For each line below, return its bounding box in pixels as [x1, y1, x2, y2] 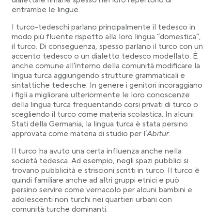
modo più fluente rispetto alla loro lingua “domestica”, [12, 32, 201, 42]
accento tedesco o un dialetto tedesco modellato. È [12, 51, 198, 61]
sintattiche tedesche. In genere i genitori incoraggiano [12, 80, 202, 90]
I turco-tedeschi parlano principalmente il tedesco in [12, 22, 195, 32]
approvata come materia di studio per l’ [12, 129, 147, 139]
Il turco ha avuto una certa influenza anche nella [12, 146, 182, 156]
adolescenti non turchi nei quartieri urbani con [12, 195, 172, 204]
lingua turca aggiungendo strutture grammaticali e [12, 71, 185, 80]
